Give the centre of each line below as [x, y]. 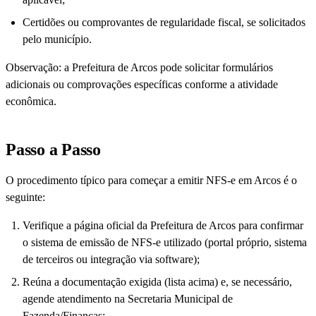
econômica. [31, 102]
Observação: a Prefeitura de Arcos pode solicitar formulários [139, 68]
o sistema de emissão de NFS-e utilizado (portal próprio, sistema [165, 243]
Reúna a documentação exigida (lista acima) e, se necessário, [157, 282]
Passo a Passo [53, 150]
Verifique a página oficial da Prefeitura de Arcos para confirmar [163, 226]
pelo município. [57, 39]
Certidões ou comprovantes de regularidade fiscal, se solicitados [164, 23]
